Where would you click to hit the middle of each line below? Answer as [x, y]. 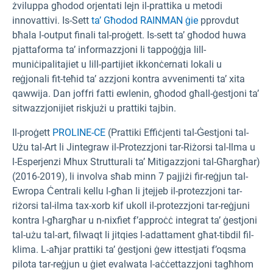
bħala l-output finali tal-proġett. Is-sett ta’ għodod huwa [129, 35]
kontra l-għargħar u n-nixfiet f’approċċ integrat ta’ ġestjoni [135, 220]
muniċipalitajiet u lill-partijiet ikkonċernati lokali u [117, 64]
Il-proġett [32, 132]
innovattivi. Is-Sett [52, 20]
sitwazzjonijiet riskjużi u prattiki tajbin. [94, 108]
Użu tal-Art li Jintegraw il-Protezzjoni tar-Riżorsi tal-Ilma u [134, 147]
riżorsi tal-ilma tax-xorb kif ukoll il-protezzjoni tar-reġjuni [131, 205]
